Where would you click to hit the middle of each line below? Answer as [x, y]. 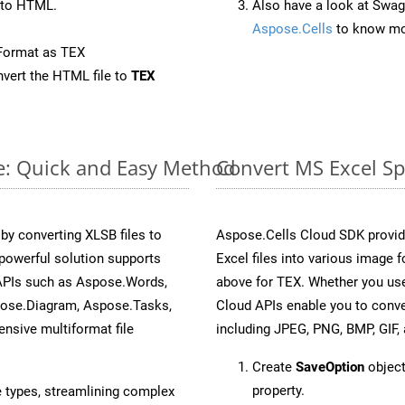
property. [278, 390]
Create [274, 367]
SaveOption [330, 367]
